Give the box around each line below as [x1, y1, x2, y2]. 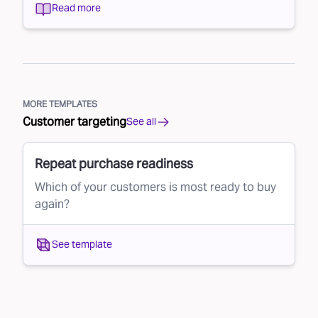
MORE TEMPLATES [23, 98, 97, 109]
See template [52, 238, 112, 251]
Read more [52, 1, 101, 15]
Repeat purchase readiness [35, 155, 193, 172]
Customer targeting [23, 114, 126, 129]
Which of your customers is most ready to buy [35, 179, 276, 194]
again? [35, 196, 70, 212]
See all [126, 115, 156, 128]
